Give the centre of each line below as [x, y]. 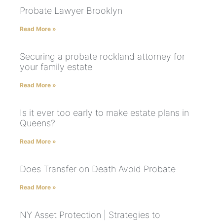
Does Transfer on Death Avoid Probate [98, 169]
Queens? [37, 123]
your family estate [56, 67]
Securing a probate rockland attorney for [102, 57]
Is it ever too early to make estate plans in [104, 113]
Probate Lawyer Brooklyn [71, 11]
